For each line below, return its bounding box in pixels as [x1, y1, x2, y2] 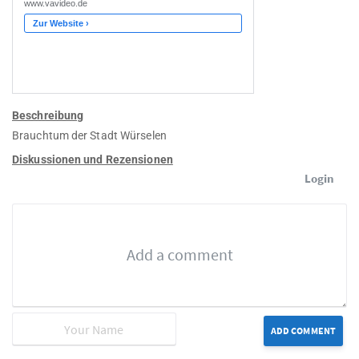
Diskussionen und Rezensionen [12, 153, 173, 167]
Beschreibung [12, 109, 84, 123]
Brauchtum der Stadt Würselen [12, 129, 167, 143]
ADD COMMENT [270, 325, 336, 337]
